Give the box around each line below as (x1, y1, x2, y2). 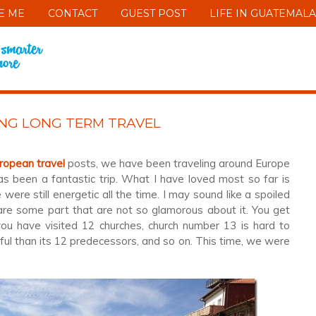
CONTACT (48, 7, 97, 20)
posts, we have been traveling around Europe (65, 157, 290, 170)
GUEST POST (121, 7, 186, 20)
